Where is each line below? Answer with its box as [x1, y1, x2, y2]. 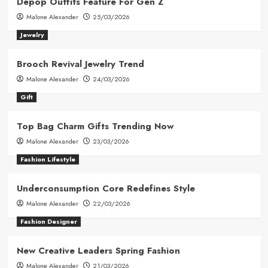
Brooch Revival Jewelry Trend [16, 57, 144, 71]
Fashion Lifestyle [20, 154, 75, 164]
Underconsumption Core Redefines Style [16, 181, 195, 195]
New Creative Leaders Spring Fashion [16, 243, 180, 257]
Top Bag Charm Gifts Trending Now [16, 119, 173, 133]
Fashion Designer [20, 216, 77, 226]
